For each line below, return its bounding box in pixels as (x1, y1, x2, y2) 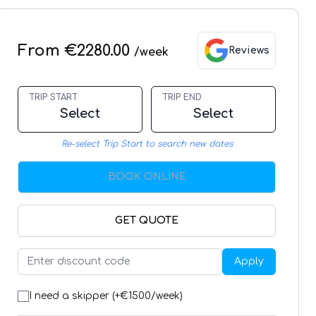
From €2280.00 (18, 42, 134, 59)
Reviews (229, 44, 269, 56)
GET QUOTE (115, 215, 178, 226)
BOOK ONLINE (107, 171, 186, 182)
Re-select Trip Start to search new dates (61, 139, 233, 149)
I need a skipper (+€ (29, 291, 128, 301)
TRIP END (162, 92, 202, 102)
